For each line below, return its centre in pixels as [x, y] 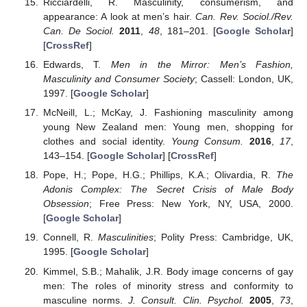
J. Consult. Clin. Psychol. [186, 300]
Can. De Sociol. [79, 30]
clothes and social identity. [107, 142]
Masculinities [126, 237]
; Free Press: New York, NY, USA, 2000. [191, 204]
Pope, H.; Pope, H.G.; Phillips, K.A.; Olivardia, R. [159, 175]
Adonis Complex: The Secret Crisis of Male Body [168, 189]
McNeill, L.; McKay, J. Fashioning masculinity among [168, 113]
